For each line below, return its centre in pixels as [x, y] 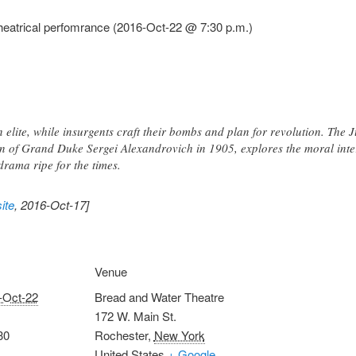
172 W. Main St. [135, 315]
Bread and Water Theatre [159, 296]
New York [179, 335]
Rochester [121, 335]
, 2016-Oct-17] [52, 204]
